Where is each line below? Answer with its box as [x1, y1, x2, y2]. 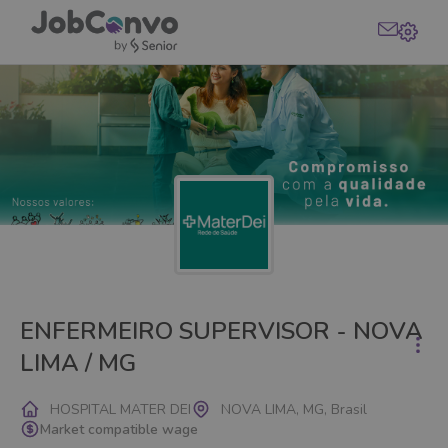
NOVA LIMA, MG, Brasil [221, 399, 367, 419]
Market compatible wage [40, 419, 198, 439]
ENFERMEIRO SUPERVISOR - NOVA [20, 315, 423, 347]
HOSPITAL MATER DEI [50, 399, 191, 419]
